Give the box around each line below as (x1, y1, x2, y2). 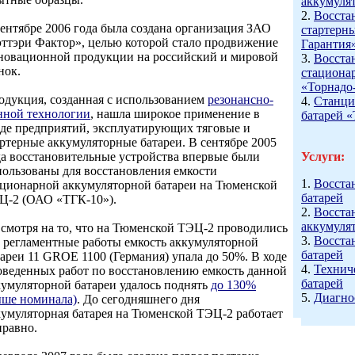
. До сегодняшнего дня (77, 292, 200, 306)
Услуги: (301, 150, 345, 163)
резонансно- (208, 93, 273, 106)
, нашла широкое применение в (90, 107, 260, 120)
